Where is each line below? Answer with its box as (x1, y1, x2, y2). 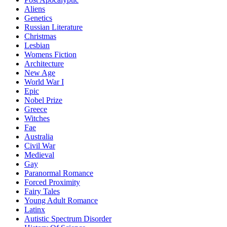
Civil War (24, 141, 55, 150)
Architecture (24, 59, 64, 68)
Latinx (24, 205, 45, 214)
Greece (24, 105, 47, 113)
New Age (24, 68, 55, 77)
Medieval (24, 150, 54, 159)
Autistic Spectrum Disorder (24, 214, 111, 223)
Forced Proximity (24, 178, 80, 186)
